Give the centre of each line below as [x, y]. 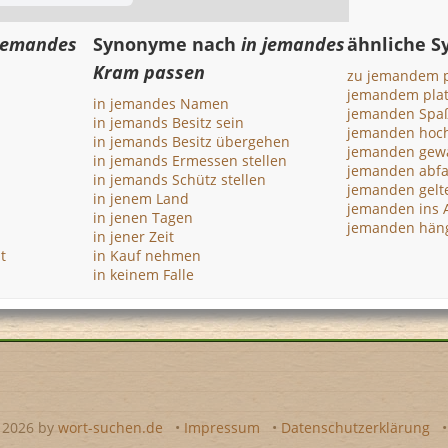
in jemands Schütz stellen [180, 179]
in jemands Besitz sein [169, 122]
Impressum [221, 427]
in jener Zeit [134, 236]
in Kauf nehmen [147, 255]
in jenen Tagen [143, 217]
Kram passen [149, 72]
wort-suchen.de [110, 427]
